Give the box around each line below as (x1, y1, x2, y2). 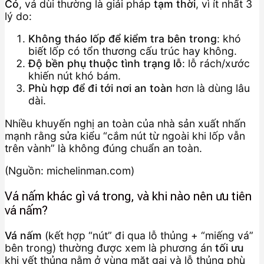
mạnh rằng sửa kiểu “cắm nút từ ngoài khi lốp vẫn (5, 129, 245, 142)
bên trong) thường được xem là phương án (5, 242, 215, 255)
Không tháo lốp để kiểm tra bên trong (28, 32, 217, 45)
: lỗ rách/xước (182, 57, 250, 70)
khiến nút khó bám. (28, 70, 121, 82)
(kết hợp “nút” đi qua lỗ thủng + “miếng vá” (42, 229, 253, 242)
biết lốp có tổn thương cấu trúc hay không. (28, 45, 237, 58)
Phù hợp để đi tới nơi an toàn (28, 82, 173, 95)
